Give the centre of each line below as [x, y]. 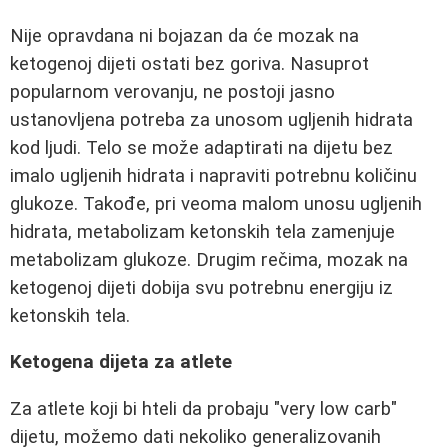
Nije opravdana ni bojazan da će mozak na [184, 35]
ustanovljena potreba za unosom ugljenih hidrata [211, 119]
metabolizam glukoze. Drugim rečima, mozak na [209, 259]
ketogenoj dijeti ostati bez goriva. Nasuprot [189, 63]
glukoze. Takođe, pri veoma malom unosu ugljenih [216, 203]
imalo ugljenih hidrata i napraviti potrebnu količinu [213, 175]
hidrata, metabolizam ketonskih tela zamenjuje [202, 231]
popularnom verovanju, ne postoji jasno [172, 91]
